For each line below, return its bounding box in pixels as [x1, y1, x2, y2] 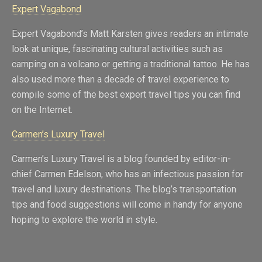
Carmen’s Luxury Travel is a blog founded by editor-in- [12, 153, 231, 165]
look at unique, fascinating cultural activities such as [12, 43, 223, 55]
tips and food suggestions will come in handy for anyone [12, 199, 243, 211]
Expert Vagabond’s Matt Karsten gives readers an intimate [12, 28, 249, 40]
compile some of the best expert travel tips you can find [12, 89, 240, 101]
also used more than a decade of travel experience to [12, 74, 229, 85]
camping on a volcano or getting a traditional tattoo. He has [12, 58, 250, 70]
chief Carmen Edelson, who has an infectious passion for [12, 168, 243, 180]
